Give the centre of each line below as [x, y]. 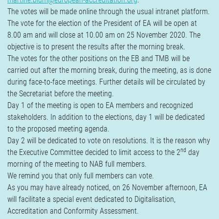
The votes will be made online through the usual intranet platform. [109, 11]
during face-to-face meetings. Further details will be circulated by [106, 82]
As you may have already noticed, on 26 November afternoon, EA [107, 187]
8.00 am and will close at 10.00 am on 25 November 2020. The [104, 35]
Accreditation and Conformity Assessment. [73, 211]
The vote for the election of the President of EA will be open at [102, 23]
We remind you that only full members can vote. [81, 176]
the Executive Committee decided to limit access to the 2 [94, 152]
